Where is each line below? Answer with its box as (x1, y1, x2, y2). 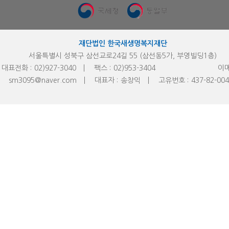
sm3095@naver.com (8, 76, 77, 84)
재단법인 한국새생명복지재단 (78, 39, 167, 47)
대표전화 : (2, 64, 32, 72)
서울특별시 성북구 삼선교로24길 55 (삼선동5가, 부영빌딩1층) (29, 52, 217, 59)
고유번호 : (158, 76, 189, 84)
